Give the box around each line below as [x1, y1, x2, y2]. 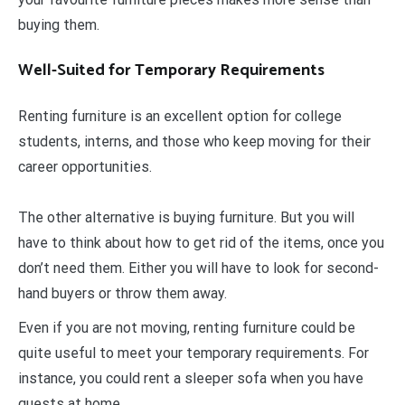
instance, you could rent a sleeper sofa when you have [18, 369, 363, 387]
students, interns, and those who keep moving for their [18, 132, 371, 150]
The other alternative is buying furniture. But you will [18, 208, 354, 226]
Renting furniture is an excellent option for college [18, 107, 342, 125]
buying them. [18, 16, 99, 33]
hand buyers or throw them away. [18, 284, 227, 302]
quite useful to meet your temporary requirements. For [18, 344, 369, 362]
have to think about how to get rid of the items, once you [18, 233, 384, 251]
